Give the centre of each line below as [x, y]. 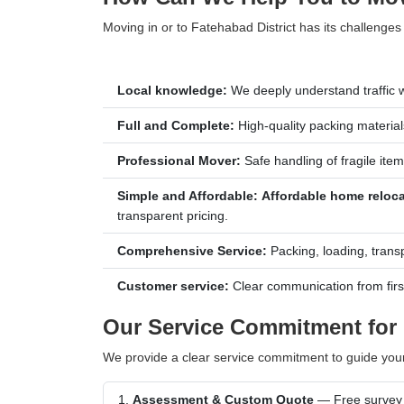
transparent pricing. [173, 216]
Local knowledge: [172, 90]
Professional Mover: [179, 161]
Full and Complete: [176, 125]
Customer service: [173, 286]
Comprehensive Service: [192, 251]
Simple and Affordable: [188, 196]
